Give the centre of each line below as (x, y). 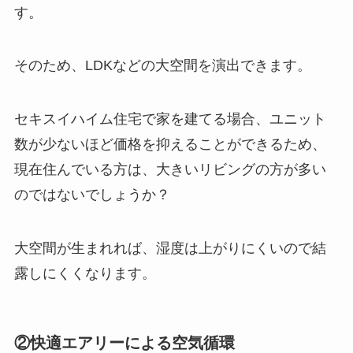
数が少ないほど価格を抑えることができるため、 (170, 145)
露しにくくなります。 (85, 274)
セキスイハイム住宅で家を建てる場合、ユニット (170, 119)
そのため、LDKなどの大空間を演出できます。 (162, 66)
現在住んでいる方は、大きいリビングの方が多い (170, 170)
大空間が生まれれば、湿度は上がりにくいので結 (170, 249)
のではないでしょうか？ (92, 195)
